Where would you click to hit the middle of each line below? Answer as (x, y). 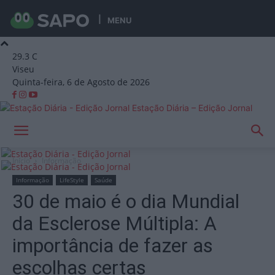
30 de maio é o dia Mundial (126, 201)
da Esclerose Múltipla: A (114, 223)
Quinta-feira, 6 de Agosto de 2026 (81, 82)
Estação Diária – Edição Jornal (192, 108)
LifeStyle (72, 180)
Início (21, 161)
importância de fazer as (113, 246)
